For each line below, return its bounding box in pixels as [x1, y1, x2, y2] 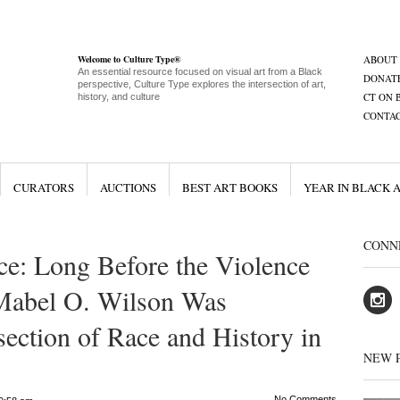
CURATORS [12, 179, 74, 196]
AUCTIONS [99, 179, 156, 196]
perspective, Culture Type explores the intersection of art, [77, 79, 326, 89]
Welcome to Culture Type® [77, 53, 180, 65]
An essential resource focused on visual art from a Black [77, 66, 322, 77]
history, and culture [77, 91, 160, 102]
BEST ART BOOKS [181, 179, 278, 196]
